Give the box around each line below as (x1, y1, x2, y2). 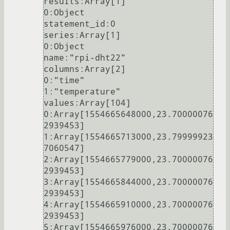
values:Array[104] (44, 98, 131, 108)
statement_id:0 (44, 19, 116, 29)
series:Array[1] (44, 30, 121, 41)
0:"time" (44, 75, 85, 86)
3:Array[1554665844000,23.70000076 (44, 177, 213, 187)
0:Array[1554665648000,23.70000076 (44, 109, 213, 120)
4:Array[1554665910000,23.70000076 (44, 200, 213, 210)
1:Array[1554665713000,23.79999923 (44, 132, 213, 142)
